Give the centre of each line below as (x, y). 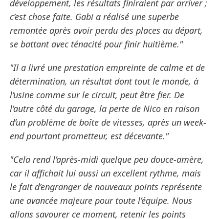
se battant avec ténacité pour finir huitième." (96, 44)
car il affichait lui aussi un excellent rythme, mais (105, 173)
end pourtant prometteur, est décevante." (89, 136)
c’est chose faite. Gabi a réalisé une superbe (94, 17)
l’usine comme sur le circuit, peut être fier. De (97, 95)
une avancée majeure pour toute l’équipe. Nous (101, 201)
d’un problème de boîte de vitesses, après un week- (108, 122)
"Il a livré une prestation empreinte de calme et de (107, 68)
